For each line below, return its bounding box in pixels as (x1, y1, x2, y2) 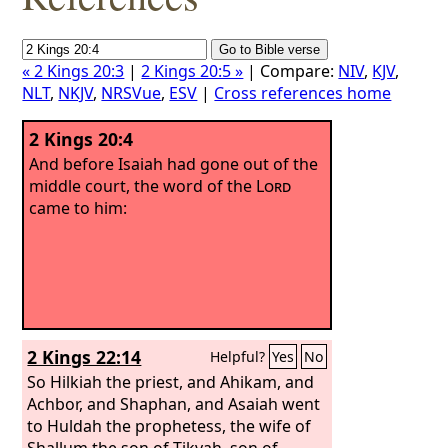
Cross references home (214, 82, 392, 104)
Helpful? (210, 347, 270, 366)
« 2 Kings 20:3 (22, 60, 125, 82)
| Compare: (243, 60, 339, 82)
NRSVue (101, 82, 162, 104)
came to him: (29, 196, 128, 219)
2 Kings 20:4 (29, 127, 134, 151)
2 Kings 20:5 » (141, 60, 244, 82)
